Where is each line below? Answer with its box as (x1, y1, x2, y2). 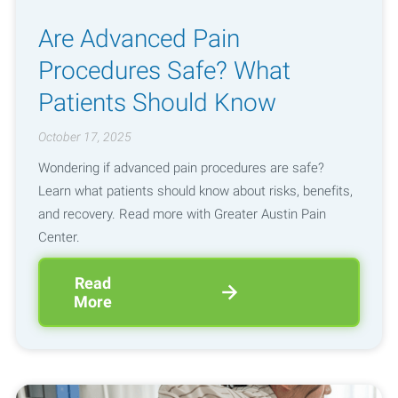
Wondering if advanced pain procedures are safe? (37, 159, 324, 176)
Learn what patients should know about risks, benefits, (37, 182, 353, 199)
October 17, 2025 (37, 130, 131, 145)
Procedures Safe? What (37, 55, 291, 85)
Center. (37, 228, 80, 245)
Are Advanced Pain (37, 23, 240, 53)
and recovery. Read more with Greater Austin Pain (37, 205, 326, 222)
